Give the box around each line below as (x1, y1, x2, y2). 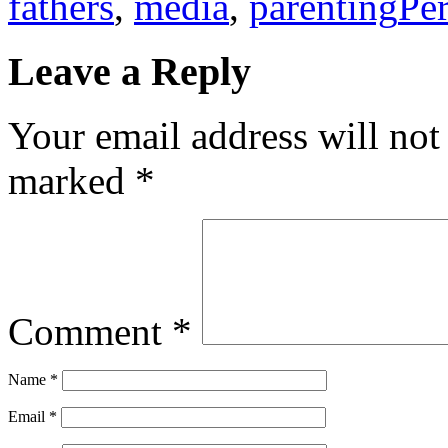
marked (8, 159, 135, 203)
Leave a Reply (8, 48, 251, 94)
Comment (8, 310, 172, 354)
